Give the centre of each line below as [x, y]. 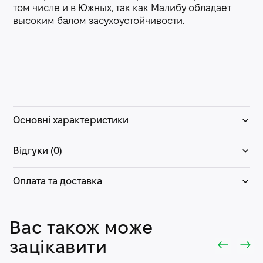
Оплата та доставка [58, 182]
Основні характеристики [71, 121]
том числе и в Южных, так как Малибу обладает [122, 9]
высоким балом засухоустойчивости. [99, 21]
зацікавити [58, 248]
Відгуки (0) [38, 151]
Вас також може [81, 229]
